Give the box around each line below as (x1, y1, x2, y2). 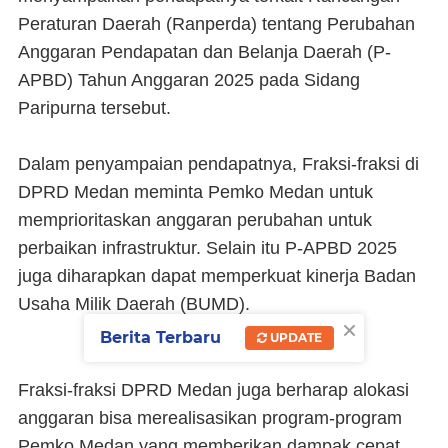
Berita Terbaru (100, 328, 221, 348)
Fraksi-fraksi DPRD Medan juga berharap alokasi (18, 380, 409, 400)
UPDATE (267, 330, 322, 346)
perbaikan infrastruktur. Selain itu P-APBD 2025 (18, 238, 397, 258)
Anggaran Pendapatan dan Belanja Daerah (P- (18, 42, 391, 62)
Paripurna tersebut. (18, 98, 171, 118)
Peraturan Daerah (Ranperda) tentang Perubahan (18, 14, 415, 34)
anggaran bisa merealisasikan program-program (18, 408, 402, 428)
